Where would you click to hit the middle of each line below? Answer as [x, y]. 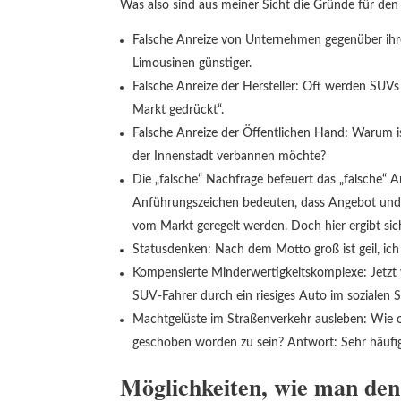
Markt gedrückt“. [179, 110]
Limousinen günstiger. [192, 63]
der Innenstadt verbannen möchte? [230, 156]
